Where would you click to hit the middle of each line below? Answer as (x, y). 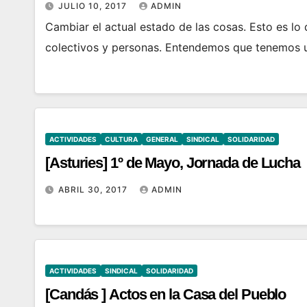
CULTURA (121, 139)
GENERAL (162, 139)
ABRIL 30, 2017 (94, 189)
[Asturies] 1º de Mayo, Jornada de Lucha (173, 163)
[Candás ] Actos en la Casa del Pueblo (166, 294)
